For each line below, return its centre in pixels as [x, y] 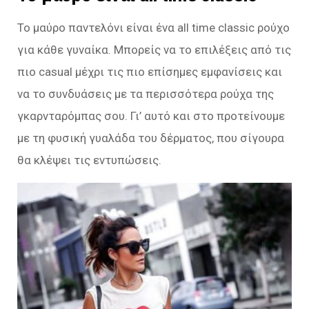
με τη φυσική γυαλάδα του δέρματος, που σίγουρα [151, 138]
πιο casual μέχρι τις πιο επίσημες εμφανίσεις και [150, 71]
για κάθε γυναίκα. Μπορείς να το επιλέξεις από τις [154, 49]
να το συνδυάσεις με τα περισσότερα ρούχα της [146, 93]
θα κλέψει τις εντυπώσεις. [89, 160]
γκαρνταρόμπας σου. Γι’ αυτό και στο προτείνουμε [151, 116]
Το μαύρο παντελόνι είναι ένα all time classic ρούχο [153, 27]
